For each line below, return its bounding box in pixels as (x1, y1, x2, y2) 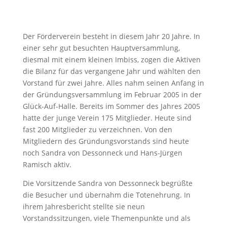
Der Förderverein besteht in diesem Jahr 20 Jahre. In (22, 31, 200, 41)
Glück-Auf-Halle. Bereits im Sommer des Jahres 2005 (22, 101, 200, 111)
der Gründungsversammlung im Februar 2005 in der (22, 89, 202, 99)
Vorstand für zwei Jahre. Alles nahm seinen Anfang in (22, 78, 204, 88)
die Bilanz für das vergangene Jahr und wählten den (22, 66, 201, 76)
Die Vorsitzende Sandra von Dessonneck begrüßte (22, 178, 193, 188)
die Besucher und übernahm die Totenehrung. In (22, 190, 191, 200)
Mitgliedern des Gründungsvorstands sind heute (22, 136, 189, 146)
